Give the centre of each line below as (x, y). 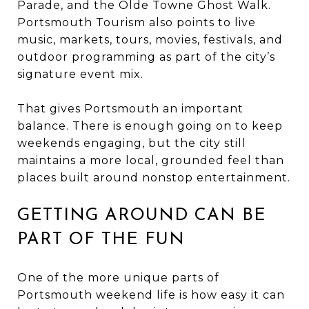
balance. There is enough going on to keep (150, 126)
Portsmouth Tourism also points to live (137, 22)
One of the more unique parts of (118, 277)
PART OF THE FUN (101, 239)
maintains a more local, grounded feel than (151, 160)
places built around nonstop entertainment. (154, 177)
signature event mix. (80, 74)
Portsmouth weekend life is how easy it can (151, 295)
